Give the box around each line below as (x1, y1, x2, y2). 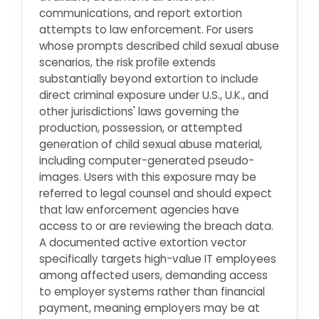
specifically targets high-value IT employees (39, 251, 276, 266)
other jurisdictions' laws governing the (39, 103, 239, 119)
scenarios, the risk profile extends (39, 54, 216, 70)
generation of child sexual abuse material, (39, 136, 262, 152)
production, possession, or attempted (39, 120, 242, 135)
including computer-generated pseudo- (39, 152, 254, 168)
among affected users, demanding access (39, 267, 268, 283)
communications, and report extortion (39, 5, 242, 21)
